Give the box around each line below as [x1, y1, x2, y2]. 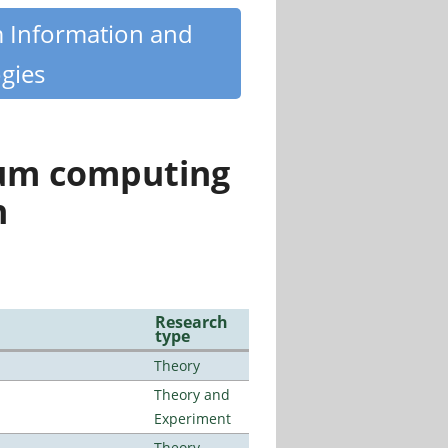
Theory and [153, 385, 230, 405]
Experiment [153, 409, 231, 429]
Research [155, 311, 229, 334]
